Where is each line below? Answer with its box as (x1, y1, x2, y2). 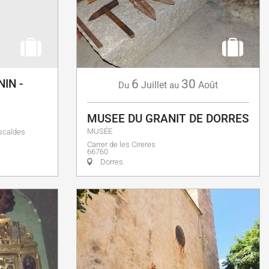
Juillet (141, 79, 167, 91)
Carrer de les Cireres (87, 140, 156, 149)
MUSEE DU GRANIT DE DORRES (87, 112, 249, 125)
